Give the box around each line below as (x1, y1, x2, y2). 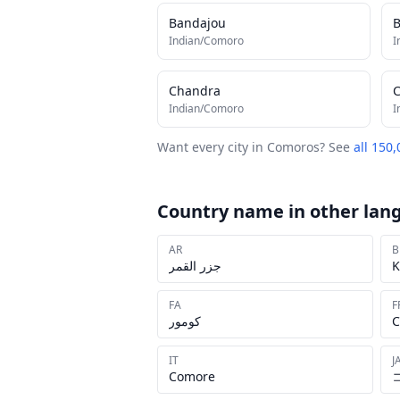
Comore (169, 368, 215, 385)
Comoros (267, 138, 320, 155)
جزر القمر (169, 257, 221, 274)
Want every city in (157, 138, 267, 155)
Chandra (169, 82, 221, 99)
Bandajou (169, 14, 226, 31)
